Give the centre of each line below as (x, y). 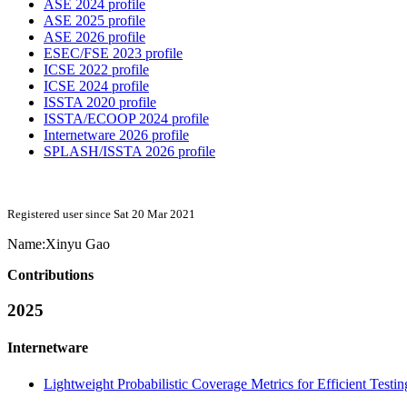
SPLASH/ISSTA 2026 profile (129, 152)
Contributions (50, 275)
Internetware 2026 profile (116, 135)
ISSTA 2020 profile (100, 103)
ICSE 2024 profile (96, 86)
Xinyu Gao (78, 244)
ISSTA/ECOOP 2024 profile (126, 119)
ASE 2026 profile (94, 37)
